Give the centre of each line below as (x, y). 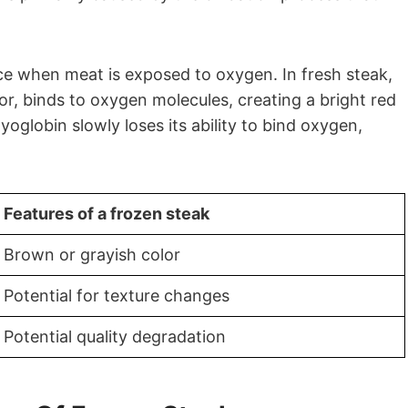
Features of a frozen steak (107, 214)
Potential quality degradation (115, 337)
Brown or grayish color (92, 255)
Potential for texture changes (117, 296)
